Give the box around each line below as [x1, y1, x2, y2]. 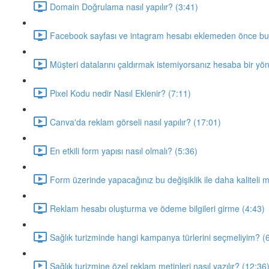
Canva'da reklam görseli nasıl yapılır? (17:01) [50, 115, 221, 128]
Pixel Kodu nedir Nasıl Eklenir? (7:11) [50, 86, 191, 99]
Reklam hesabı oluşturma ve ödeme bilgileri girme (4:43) [50, 202, 265, 214]
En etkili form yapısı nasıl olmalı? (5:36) [50, 144, 198, 157]
